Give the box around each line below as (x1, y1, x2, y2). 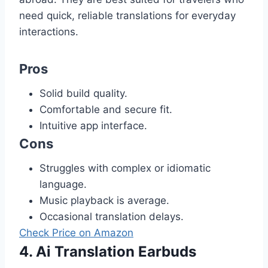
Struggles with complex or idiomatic (39, 162, 211, 174)
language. (39, 178, 87, 190)
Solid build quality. (39, 87, 127, 99)
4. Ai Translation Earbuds (19, 242, 196, 260)
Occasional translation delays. (39, 210, 184, 223)
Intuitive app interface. (39, 119, 147, 132)
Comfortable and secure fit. (39, 103, 172, 115)
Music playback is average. (39, 194, 169, 206)
